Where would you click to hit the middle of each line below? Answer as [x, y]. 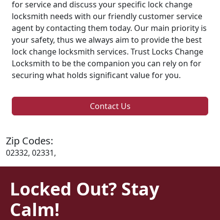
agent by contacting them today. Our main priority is [109, 28]
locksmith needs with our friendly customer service [107, 16]
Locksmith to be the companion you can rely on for [107, 63]
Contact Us [110, 106]
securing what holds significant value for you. [96, 75]
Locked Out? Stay [84, 188]
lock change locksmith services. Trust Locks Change [108, 51]
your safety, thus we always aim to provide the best [107, 40]
